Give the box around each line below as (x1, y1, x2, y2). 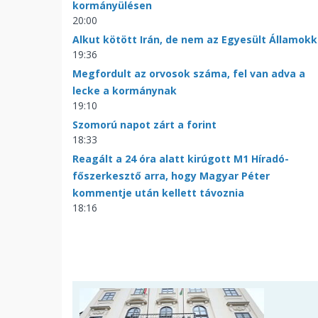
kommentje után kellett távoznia (72, 185, 244, 199)
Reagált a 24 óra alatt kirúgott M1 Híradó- (72, 151, 289, 165)
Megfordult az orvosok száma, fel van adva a (72, 66, 305, 80)
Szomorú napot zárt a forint (72, 117, 216, 131)
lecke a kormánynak (72, 83, 177, 97)
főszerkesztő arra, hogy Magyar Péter (72, 168, 270, 182)
